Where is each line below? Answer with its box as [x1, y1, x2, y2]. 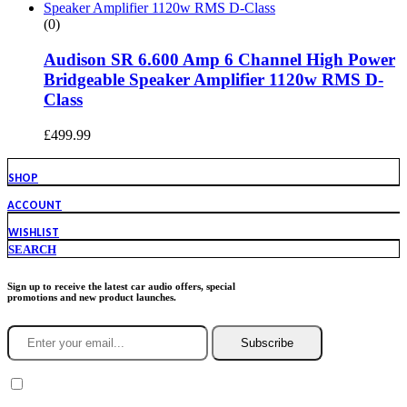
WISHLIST [8, 224, 59, 239]
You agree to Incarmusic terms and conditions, [25, 376, 296, 392]
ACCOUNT [7, 197, 62, 212]
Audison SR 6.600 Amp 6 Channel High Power [44, 49, 395, 69]
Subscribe [241, 335, 293, 350]
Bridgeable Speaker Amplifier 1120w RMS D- [44, 69, 383, 89]
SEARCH [8, 242, 56, 256]
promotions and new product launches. [7, 291, 176, 303]
